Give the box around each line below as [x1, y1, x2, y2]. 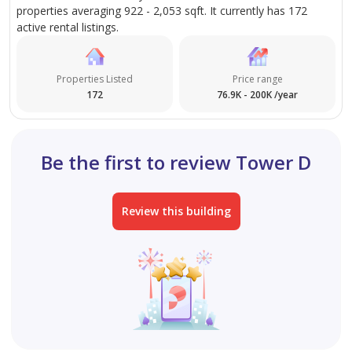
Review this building [121, 203, 231, 219]
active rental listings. [16, 20, 119, 35]
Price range [232, 72, 283, 86]
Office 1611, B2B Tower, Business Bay [13, 10, 235, 28]
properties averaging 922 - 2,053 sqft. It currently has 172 [16, 3, 307, 19]
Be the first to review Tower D [41, 149, 311, 176]
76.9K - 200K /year [217, 88, 298, 102]
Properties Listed [57, 72, 133, 86]
